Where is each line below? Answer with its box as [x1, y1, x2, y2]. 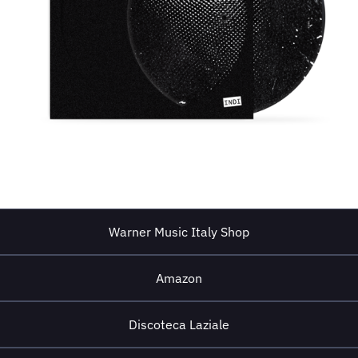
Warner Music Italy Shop [109, 224, 249, 240]
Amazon [156, 270, 202, 286]
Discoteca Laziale [129, 316, 229, 332]
